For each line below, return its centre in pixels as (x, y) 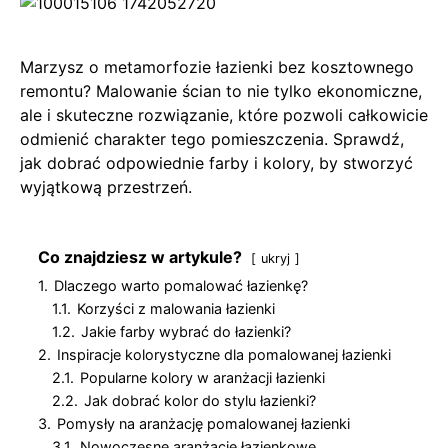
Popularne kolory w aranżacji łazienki (202, 377)
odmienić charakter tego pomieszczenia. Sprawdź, (212, 138)
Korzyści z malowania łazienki (176, 308)
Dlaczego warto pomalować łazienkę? (181, 285)
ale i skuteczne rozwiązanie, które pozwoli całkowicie (224, 114)
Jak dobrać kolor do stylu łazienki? (200, 400)
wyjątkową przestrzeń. (106, 186)
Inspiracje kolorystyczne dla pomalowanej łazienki (224, 354)
